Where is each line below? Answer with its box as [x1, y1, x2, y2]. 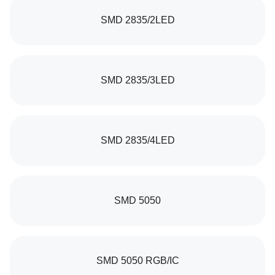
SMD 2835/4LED [100, 135, 175, 145]
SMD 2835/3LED [100, 75, 175, 85]
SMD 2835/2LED [100, 15, 175, 25]
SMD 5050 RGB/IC [96, 255, 179, 266]
